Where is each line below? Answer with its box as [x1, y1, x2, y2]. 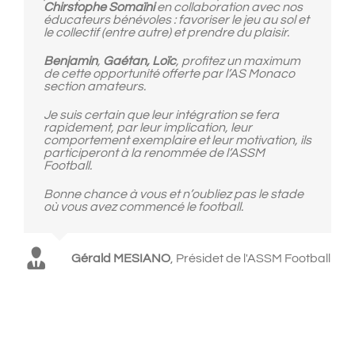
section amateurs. [44, 80, 146, 94]
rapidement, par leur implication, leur [44, 121, 252, 135]
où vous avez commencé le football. [44, 200, 243, 214]
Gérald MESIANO [71, 252, 170, 265]
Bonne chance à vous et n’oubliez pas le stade [44, 188, 303, 201]
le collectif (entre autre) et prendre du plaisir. [44, 26, 289, 40]
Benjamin [44, 55, 97, 68]
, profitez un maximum [176, 55, 300, 68]
